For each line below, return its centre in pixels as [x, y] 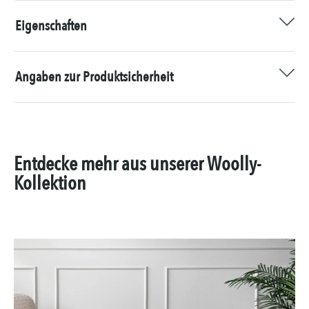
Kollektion [50, 183]
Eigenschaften [51, 26]
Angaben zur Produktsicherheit [94, 77]
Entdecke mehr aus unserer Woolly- [137, 164]
